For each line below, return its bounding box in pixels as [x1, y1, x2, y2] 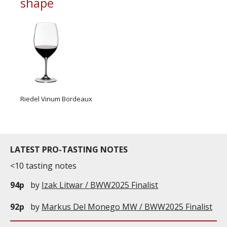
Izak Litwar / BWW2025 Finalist [42, 179, 158, 191]
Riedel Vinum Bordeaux [20, 94, 92, 104]
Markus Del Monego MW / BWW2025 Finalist [42, 201, 212, 213]
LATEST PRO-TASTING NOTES [10, 144, 128, 156]
